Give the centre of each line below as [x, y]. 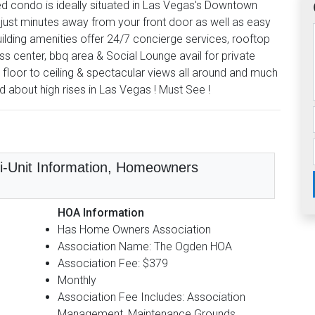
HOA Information [101, 212]
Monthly [77, 280]
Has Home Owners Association [134, 229]
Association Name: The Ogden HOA [145, 246]
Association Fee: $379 [113, 263]
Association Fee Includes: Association [152, 297]
